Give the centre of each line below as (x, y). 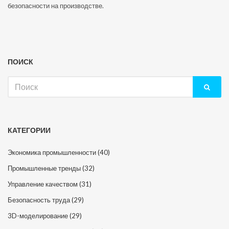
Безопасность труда (40, 200)
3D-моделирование (39, 215)
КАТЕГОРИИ (29, 130)
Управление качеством (43, 184)
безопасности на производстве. (56, 5)
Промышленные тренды (45, 168)
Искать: (19, 81)
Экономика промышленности (53, 152)
